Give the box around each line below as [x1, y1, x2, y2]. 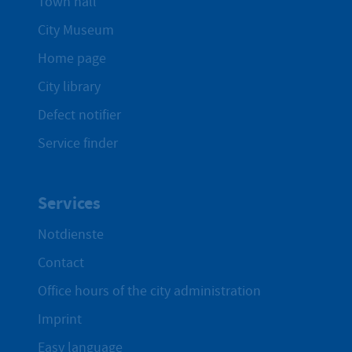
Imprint [38, 310, 82, 328]
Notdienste [38, 225, 104, 244]
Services [38, 192, 101, 215]
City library [38, 78, 101, 97]
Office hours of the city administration [38, 281, 261, 300]
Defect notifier [38, 106, 121, 125]
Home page [38, 49, 106, 68]
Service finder [38, 134, 118, 153]
